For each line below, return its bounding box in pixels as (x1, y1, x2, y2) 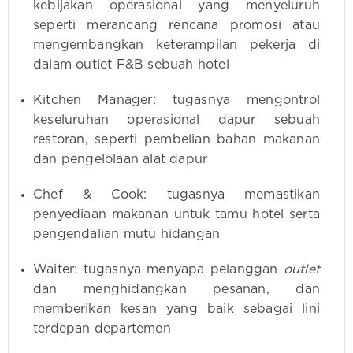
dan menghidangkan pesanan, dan (33, 283, 320, 296)
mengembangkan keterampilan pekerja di (33, 39, 320, 52)
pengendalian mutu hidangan (33, 228, 221, 241)
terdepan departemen (33, 322, 171, 336)
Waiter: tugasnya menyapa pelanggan (33, 263, 284, 277)
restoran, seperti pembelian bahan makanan (33, 133, 320, 147)
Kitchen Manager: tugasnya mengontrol (33, 94, 320, 107)
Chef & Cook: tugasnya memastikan (33, 188, 320, 202)
